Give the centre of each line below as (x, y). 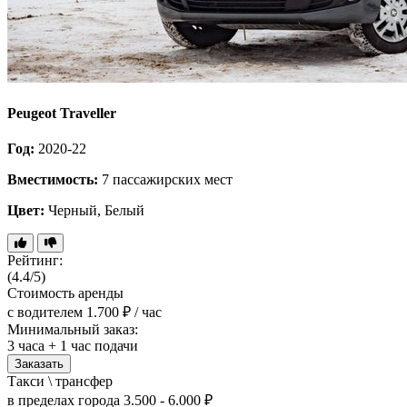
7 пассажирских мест (165, 180)
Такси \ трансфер (60, 382)
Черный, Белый (94, 211)
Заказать (39, 364)
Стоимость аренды (65, 293)
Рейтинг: (35, 261)
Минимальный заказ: (73, 330)
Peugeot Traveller (62, 114)
